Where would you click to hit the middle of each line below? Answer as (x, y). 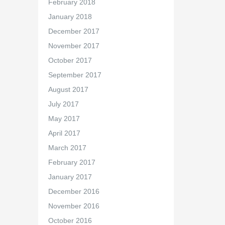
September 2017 (75, 75)
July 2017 (63, 104)
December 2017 (74, 31)
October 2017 (70, 60)
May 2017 (64, 119)
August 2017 (68, 89)
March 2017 (67, 148)
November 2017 (74, 46)
